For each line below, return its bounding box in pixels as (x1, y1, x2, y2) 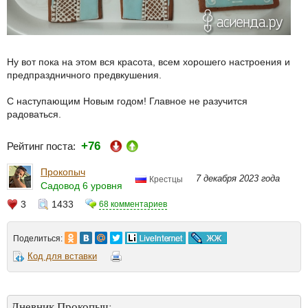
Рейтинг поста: (7, 140, 81, 153)
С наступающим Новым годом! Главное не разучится (7, 96, 247, 107)
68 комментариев (99, 199, 167, 210)
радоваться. (7, 109, 61, 120)
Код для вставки (27, 251, 97, 262)
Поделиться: (13, 234, 65, 244)
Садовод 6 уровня (41, 179, 122, 191)
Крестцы (149, 174, 183, 184)
